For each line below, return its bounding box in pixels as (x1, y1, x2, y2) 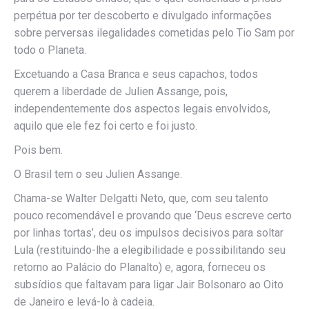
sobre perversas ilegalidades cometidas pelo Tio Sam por (14, 26, 295, 39)
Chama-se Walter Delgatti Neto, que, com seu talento (14, 192, 268, 205)
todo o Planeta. (14, 43, 86, 57)
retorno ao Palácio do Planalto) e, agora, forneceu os (14, 261, 266, 274)
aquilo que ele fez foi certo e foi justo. (14, 119, 197, 132)
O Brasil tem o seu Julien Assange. (14, 168, 182, 181)
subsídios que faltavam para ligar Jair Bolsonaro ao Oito (14, 278, 283, 291)
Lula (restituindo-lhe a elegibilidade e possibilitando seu (14, 243, 286, 257)
